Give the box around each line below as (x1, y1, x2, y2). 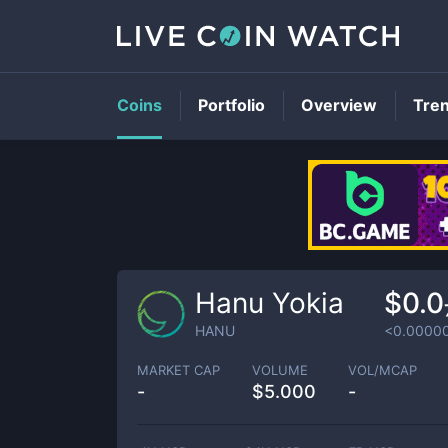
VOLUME (252, 361, 308, 378)
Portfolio (198, 95, 265, 115)
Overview (301, 95, 377, 115)
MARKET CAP (137, 361, 220, 378)
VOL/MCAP (348, 361, 417, 378)
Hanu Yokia (195, 286, 344, 320)
